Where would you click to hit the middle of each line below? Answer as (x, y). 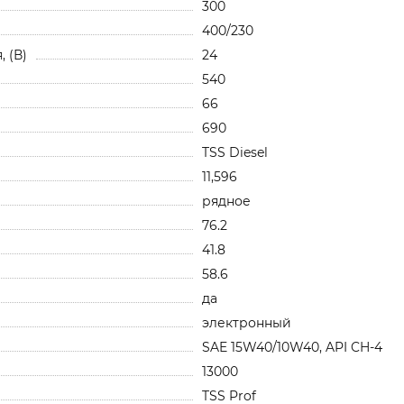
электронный (247, 322)
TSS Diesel (235, 152)
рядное (226, 201)
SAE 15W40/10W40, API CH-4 (292, 347)
